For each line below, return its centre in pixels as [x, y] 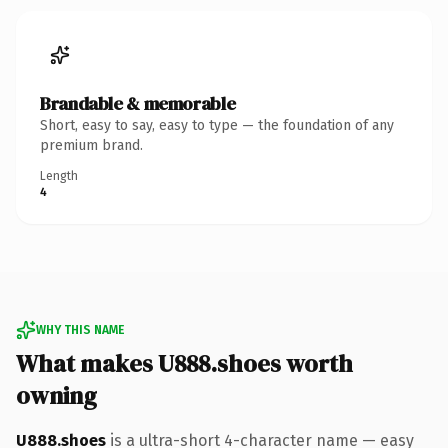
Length [59, 175]
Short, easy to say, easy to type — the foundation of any [217, 125]
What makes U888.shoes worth [184, 363]
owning [56, 395]
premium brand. [91, 145]
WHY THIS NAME [80, 329]
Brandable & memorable [138, 103]
